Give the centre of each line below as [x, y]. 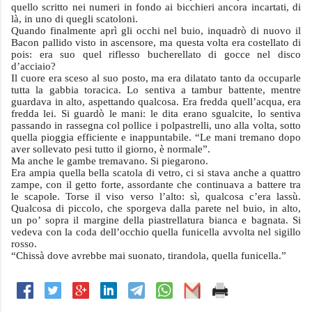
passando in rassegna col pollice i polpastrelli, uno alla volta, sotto [156, 125]
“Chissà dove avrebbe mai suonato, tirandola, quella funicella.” [149, 256]
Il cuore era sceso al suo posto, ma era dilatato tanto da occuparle [156, 78]
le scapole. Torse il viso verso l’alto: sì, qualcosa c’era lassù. [156, 196]
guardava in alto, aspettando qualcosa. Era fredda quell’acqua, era [156, 102]
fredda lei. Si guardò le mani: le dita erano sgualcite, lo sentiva [156, 114]
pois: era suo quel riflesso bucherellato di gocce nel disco [156, 54]
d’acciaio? [33, 66]
